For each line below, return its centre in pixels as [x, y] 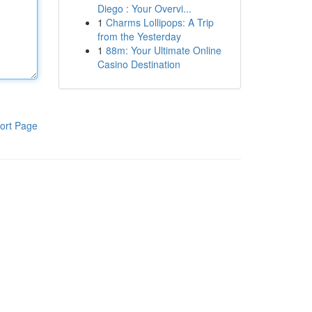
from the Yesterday [139, 36]
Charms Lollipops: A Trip [159, 22]
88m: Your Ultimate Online [163, 50]
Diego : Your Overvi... [144, 8]
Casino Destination [139, 64]
